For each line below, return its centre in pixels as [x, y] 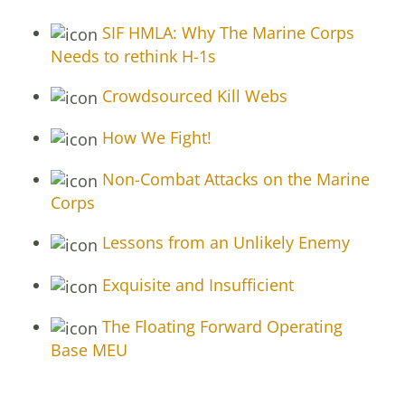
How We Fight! [155, 138]
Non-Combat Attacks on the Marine [234, 179]
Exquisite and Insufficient [196, 284]
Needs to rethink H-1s [133, 56]
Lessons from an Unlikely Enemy [224, 243]
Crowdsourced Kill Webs [193, 95]
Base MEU [89, 349]
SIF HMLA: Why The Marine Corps [226, 32]
